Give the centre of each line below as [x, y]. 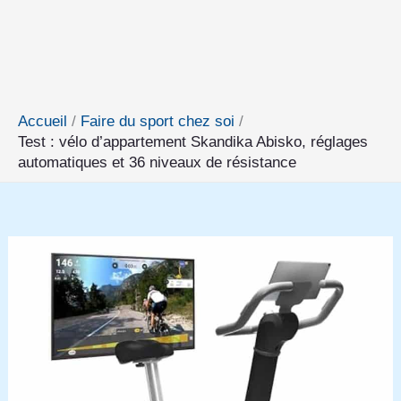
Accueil [43, 121]
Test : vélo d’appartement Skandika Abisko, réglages [193, 142]
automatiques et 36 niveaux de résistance [157, 162]
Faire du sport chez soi [158, 121]
